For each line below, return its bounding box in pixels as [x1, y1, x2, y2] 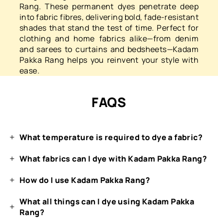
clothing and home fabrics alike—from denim [19, 33, 199, 44]
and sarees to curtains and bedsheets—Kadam [19, 43, 199, 54]
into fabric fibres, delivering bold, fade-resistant [19, 11, 199, 22]
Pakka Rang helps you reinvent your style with [19, 54, 199, 65]
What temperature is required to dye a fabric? [19, 131, 202, 143]
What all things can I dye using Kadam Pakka [19, 196, 195, 207]
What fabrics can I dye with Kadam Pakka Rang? [19, 153, 207, 164]
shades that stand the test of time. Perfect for [19, 22, 199, 33]
